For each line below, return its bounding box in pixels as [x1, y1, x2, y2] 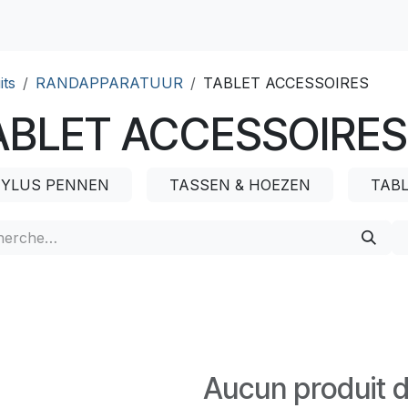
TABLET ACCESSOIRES [203, 74, 369, 92]
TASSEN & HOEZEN [169, 176, 311, 194]
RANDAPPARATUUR [36, 74, 183, 92]
